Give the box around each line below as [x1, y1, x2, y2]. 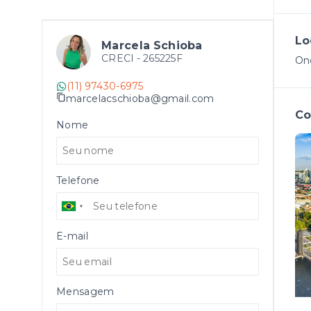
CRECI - [101, 52, 143, 65]
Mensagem [56, 285, 115, 298]
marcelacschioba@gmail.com [66, 92, 215, 105]
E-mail [56, 230, 88, 242]
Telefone [56, 174, 100, 187]
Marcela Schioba [101, 39, 203, 52]
